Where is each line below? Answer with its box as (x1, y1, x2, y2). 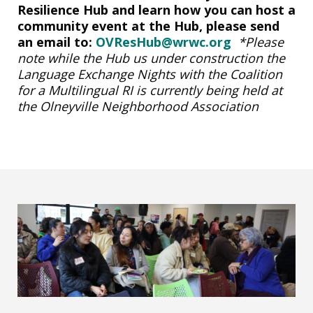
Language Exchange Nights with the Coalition (17, 65, 282, 82)
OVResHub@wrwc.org (96, 33, 238, 50)
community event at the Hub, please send (17, 17, 279, 34)
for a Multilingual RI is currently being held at (17, 81, 282, 99)
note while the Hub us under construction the (17, 49, 285, 66)
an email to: (17, 33, 96, 50)
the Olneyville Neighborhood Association (17, 97, 259, 115)
